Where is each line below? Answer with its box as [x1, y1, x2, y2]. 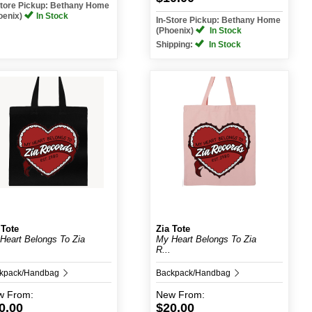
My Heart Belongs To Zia [155, 234, 256, 244]
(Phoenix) [155, 26, 196, 36]
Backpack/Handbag [155, 268, 233, 278]
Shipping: [155, 40, 195, 49]
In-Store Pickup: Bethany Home [155, 15, 281, 25]
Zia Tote [155, 224, 190, 234]
